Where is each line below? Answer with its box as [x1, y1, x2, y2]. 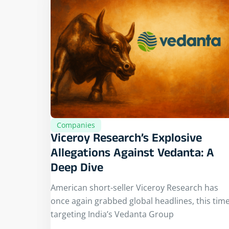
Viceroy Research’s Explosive [51, 130, 202, 149]
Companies [57, 120, 95, 130]
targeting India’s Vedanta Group [51, 208, 174, 220]
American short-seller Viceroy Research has [51, 181, 218, 193]
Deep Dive [51, 160, 103, 178]
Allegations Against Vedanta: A [51, 145, 214, 164]
